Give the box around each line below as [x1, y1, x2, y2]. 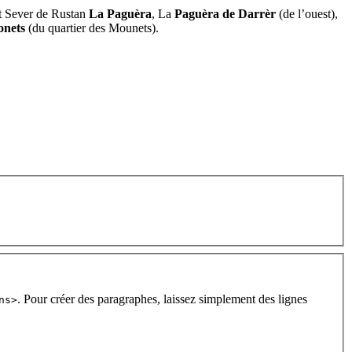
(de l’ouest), [276, 6, 338, 20]
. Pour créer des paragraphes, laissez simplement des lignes [17, 291, 307, 306]
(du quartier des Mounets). [28, 20, 159, 35]
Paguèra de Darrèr [174, 6, 276, 20]
